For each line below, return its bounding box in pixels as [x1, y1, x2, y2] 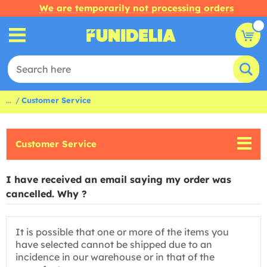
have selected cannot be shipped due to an [15, 238, 212, 250]
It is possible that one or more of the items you [15, 226, 229, 238]
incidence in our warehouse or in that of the [15, 251, 215, 263]
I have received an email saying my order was [6, 173, 231, 185]
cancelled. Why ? [6, 188, 87, 200]
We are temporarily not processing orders [39, 2, 234, 14]
